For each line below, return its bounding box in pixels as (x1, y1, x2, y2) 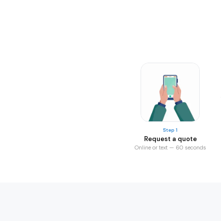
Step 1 (163, 126, 178, 133)
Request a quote (144, 134, 197, 143)
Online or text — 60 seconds (134, 144, 206, 151)
